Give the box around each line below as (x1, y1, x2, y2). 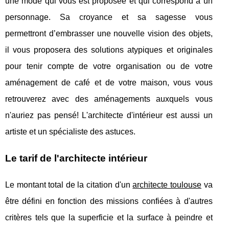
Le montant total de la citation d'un (5, 180, 133, 189)
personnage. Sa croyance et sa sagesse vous (5, 12, 213, 21)
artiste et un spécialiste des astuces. (5, 127, 135, 136)
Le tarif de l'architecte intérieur (5, 152, 147, 164)
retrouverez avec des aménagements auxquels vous (5, 94, 213, 103)
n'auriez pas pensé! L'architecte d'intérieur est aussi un (5, 110, 213, 120)
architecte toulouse (132, 180, 201, 189)
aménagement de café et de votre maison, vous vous (5, 78, 213, 87)
